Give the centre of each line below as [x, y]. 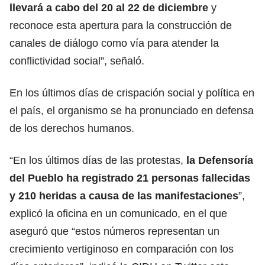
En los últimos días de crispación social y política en [132, 93]
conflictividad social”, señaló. [77, 61]
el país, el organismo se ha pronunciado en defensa [132, 110]
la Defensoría [220, 160]
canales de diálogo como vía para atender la [114, 43]
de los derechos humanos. [72, 128]
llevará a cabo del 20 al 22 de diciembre [109, 7]
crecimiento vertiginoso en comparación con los [122, 249]
